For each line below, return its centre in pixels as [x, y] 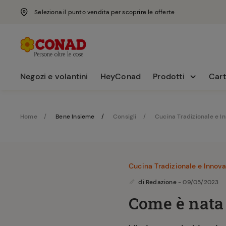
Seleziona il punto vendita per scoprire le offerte [105, 12]
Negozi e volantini [54, 76]
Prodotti [169, 76]
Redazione [161, 182]
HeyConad [121, 76]
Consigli [125, 117]
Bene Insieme [75, 117]
